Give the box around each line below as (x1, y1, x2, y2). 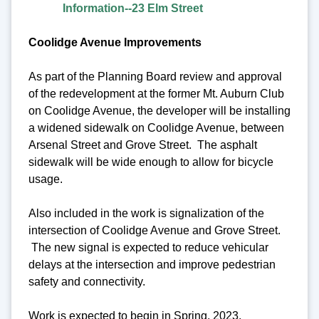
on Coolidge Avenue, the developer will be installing (28, 104, 291, 117)
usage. (28, 172, 63, 185)
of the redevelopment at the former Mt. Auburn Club (28, 87, 284, 100)
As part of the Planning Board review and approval (28, 70, 282, 83)
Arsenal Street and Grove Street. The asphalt (28, 138, 257, 151)
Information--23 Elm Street (63, 1, 203, 14)
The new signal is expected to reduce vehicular (28, 241, 268, 253)
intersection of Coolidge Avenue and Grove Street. (28, 224, 281, 236)
